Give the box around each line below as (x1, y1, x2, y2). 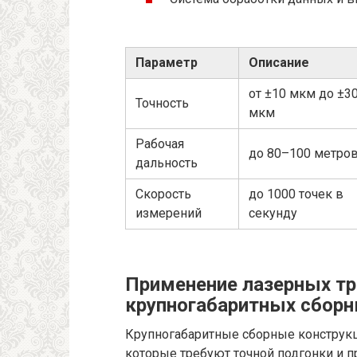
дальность (135, 155, 198, 171)
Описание (249, 55, 309, 71)
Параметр (135, 55, 198, 71)
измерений (135, 206, 202, 222)
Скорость (135, 186, 191, 202)
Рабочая (135, 136, 184, 152)
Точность (135, 96, 189, 112)
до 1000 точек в (249, 186, 343, 202)
